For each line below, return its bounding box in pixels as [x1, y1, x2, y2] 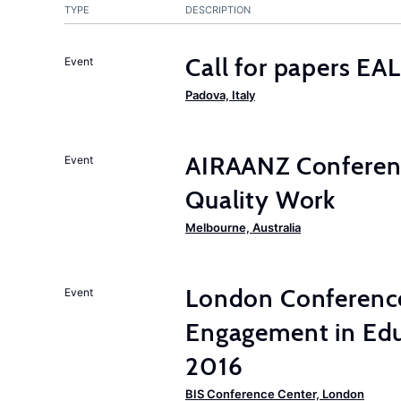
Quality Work [185, 184, 337, 215]
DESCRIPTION [185, 4, 251, 16]
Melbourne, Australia [185, 220, 301, 235]
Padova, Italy [185, 88, 255, 102]
